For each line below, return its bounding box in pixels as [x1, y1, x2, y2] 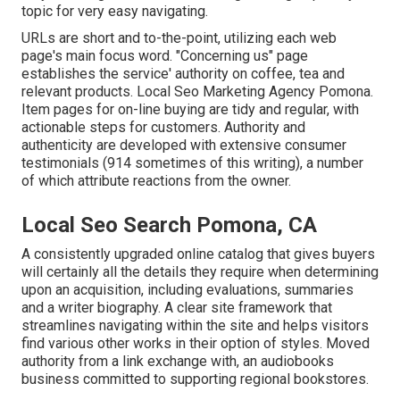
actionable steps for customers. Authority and [21, 119, 305, 137]
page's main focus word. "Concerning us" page [21, 47, 308, 65]
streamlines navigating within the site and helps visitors [21, 317, 369, 335]
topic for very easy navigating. [21, 3, 208, 21]
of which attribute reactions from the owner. [21, 172, 291, 190]
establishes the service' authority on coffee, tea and [21, 65, 345, 83]
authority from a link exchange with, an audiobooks [21, 353, 334, 371]
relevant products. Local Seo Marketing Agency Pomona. [21, 83, 373, 101]
